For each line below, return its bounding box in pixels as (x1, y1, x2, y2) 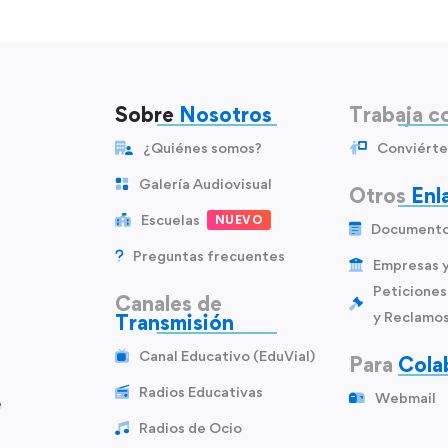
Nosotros (178, 102, 272, 127)
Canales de (114, 291, 222, 316)
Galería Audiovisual (138, 175, 272, 192)
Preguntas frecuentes (132, 247, 285, 264)
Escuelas (140, 211, 200, 228)
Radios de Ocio (138, 419, 242, 436)
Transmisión (114, 310, 234, 335)
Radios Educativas (138, 383, 263, 400)
